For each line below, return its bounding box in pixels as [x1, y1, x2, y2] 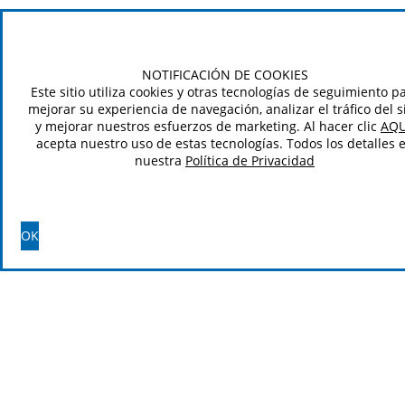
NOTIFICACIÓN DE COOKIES [141, 66, 308, 83]
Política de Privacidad [185, 152, 315, 169]
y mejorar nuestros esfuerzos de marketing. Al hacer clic [35, 118, 381, 135]
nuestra [135, 152, 185, 169]
